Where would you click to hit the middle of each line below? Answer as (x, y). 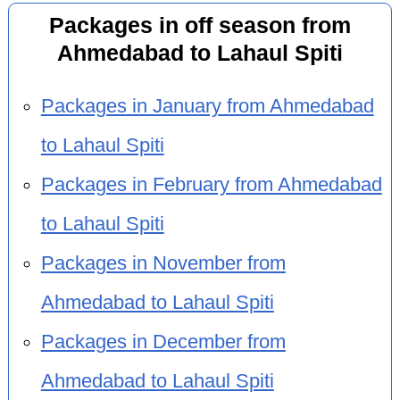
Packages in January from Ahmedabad (207, 106)
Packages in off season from (200, 26)
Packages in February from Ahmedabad (211, 184)
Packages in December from (163, 342)
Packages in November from (163, 263)
